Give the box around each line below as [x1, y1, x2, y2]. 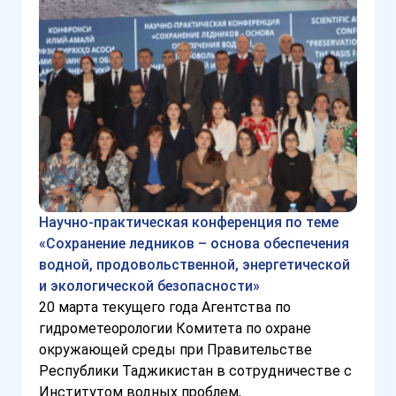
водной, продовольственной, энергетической [39, 256, 350, 274]
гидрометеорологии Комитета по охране [39, 320, 311, 338]
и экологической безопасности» [39, 278, 260, 295]
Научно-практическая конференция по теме [39, 214, 339, 232]
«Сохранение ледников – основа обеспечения [39, 235, 349, 253]
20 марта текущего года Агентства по [39, 299, 291, 316]
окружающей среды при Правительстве [39, 341, 312, 359]
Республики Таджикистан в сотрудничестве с [39, 362, 352, 380]
